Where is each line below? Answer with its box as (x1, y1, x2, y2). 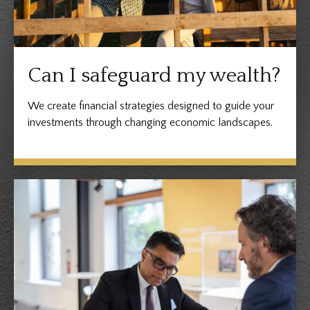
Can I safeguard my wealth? (28, 64, 281, 87)
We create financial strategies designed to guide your (28, 99, 274, 112)
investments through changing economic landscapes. (28, 116, 273, 129)
